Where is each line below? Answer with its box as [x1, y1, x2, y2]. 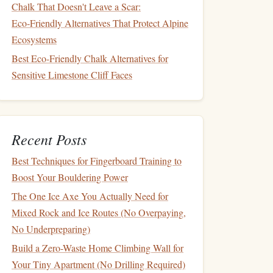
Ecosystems [12, 33, 57, 46]
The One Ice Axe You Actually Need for [12, 190, 168, 202]
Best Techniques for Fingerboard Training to [12, 154, 182, 167]
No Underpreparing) [12, 222, 90, 235]
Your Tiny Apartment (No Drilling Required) [12, 258, 185, 271]
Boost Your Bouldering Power [12, 171, 128, 183]
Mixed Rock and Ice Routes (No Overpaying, [12, 206, 186, 219]
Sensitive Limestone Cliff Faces [12, 68, 132, 81]
